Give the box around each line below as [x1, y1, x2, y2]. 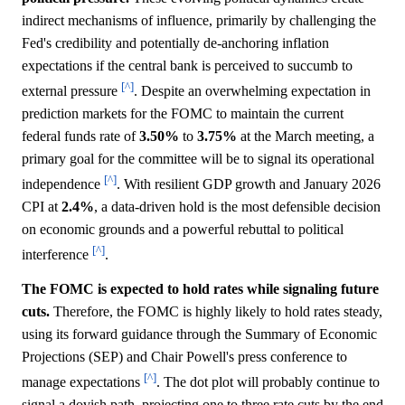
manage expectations [22, 373, 144, 390]
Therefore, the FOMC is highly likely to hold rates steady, [50, 303, 382, 319]
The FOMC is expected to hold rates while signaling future [22, 280, 379, 297]
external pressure [22, 82, 121, 99]
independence [22, 176, 104, 193]
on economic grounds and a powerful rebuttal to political [22, 221, 344, 238]
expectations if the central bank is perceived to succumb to [22, 57, 353, 73]
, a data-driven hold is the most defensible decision [94, 199, 381, 215]
